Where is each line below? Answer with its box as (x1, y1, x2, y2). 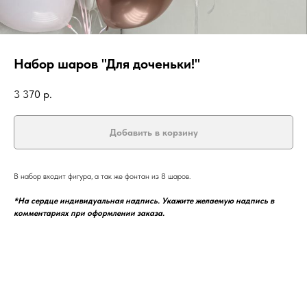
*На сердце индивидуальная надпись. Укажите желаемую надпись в (14, 195, 274, 206)
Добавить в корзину (109, 126, 198, 138)
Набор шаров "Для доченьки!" (14, 56, 200, 72)
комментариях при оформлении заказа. (14, 208, 164, 218)
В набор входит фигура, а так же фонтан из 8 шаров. (14, 171, 191, 181)
